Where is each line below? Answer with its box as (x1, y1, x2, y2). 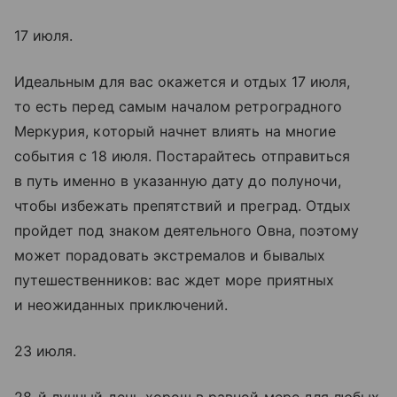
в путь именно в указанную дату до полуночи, (14, 172, 342, 190)
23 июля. (14, 342, 77, 360)
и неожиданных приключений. (14, 296, 229, 314)
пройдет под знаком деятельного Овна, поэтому (14, 222, 360, 239)
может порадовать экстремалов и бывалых (14, 246, 325, 264)
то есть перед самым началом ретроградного (14, 97, 342, 115)
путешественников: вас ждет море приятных (14, 271, 334, 289)
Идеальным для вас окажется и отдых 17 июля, (14, 73, 351, 90)
